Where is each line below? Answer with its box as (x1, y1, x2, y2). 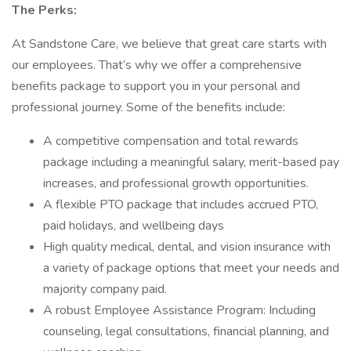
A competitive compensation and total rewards (43, 132, 299, 150)
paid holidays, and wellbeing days (43, 217, 224, 234)
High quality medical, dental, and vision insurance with (43, 238, 331, 255)
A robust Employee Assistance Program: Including (43, 302, 316, 319)
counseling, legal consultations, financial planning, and (43, 323, 329, 340)
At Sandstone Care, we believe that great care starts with (12, 35, 327, 52)
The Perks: (12, 2, 77, 19)
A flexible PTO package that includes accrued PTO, (43, 196, 318, 213)
